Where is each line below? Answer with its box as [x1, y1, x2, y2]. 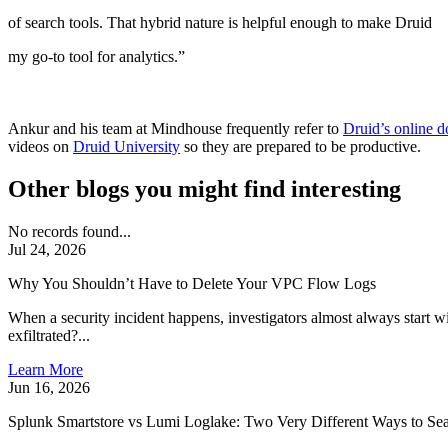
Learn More [8, 360, 83, 378]
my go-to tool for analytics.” [8, 47, 185, 65]
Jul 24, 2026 [8, 240, 86, 258]
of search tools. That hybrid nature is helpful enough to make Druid [8, 13, 432, 31]
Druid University [73, 137, 180, 155]
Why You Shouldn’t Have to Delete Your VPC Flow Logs [8, 274, 376, 292]
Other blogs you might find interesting [8, 175, 401, 202]
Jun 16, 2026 [8, 378, 90, 396]
